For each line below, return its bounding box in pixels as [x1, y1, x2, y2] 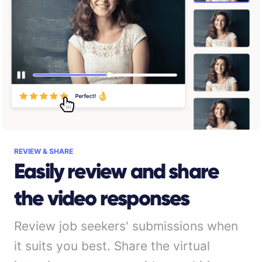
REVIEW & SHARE [14, 146, 73, 156]
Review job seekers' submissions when [14, 218, 238, 233]
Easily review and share [14, 157, 219, 184]
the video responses [14, 184, 189, 211]
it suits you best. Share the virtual [14, 238, 210, 253]
